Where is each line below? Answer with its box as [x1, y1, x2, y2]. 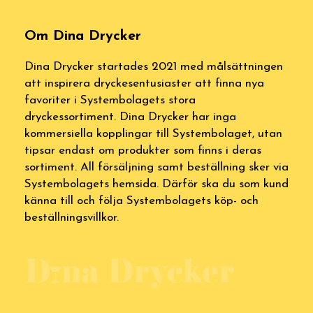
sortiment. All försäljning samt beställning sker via [24, 161, 289, 173]
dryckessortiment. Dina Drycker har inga [24, 111, 236, 123]
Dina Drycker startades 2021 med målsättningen [24, 61, 283, 73]
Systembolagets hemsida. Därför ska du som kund [24, 178, 289, 190]
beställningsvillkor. [24, 212, 119, 224]
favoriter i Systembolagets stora [24, 94, 196, 106]
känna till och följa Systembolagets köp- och [24, 195, 259, 207]
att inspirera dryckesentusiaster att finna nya [24, 78, 264, 89]
